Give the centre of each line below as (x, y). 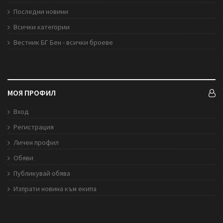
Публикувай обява (42, 173)
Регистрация (34, 127)
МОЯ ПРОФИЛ (32, 93)
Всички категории (42, 27)
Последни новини (41, 12)
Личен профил (36, 143)
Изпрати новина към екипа (55, 189)
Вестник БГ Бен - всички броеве (63, 43)
